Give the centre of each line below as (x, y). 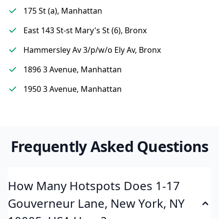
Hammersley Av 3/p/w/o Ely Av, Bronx (92, 50)
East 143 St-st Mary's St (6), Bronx (85, 30)
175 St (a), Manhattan (63, 11)
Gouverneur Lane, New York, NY (96, 203)
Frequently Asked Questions (109, 146)
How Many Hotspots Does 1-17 (94, 186)
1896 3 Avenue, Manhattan (73, 69)
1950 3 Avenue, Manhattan (73, 89)
